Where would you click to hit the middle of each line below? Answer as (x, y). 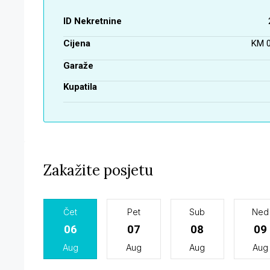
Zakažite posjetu (98, 170)
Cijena (77, 43)
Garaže (78, 65)
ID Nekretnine (93, 21)
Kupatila (80, 86)
